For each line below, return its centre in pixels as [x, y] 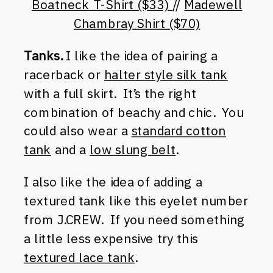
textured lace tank [80, 257]
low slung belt [133, 150]
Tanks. [43, 56]
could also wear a [78, 131]
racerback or [64, 74]
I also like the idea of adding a [113, 182]
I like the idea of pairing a [140, 56]
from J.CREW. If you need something [134, 219]
